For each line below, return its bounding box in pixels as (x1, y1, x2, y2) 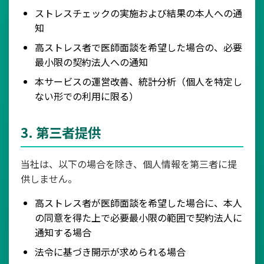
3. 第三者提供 (21, 123, 101, 141)
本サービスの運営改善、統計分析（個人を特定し (35, 74, 242, 88)
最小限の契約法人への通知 (35, 55, 148, 69)
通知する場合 (35, 225, 91, 239)
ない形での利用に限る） (35, 89, 138, 103)
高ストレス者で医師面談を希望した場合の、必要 (35, 40, 242, 54)
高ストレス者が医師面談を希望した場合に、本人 (35, 196, 242, 210)
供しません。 (21, 171, 77, 186)
